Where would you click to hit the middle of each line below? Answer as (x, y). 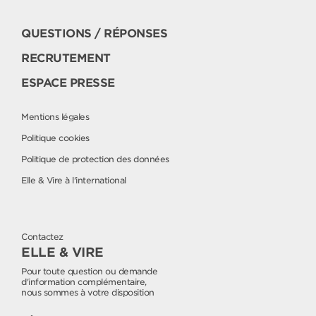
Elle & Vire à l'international (74, 181)
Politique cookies (55, 138)
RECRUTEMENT (66, 59)
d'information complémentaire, (84, 282)
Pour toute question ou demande (89, 272)
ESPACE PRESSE (68, 83)
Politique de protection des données (95, 159)
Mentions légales (55, 117)
